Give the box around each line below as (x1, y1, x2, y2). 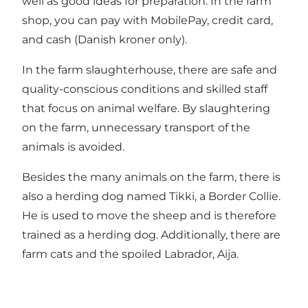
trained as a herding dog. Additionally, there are (22, 228, 280, 241)
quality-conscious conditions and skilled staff (22, 82, 267, 96)
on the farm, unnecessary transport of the (22, 120, 250, 134)
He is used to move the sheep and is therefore (22, 208, 276, 222)
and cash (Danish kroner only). (22, 32, 187, 46)
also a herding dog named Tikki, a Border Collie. (22, 189, 280, 203)
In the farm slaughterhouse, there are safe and (22, 63, 277, 76)
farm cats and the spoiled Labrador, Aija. (22, 247, 239, 261)
